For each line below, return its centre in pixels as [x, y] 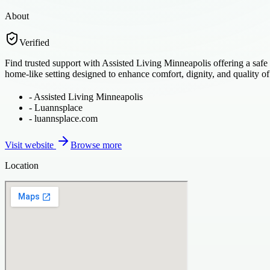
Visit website [30, 145]
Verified [34, 42]
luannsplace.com [66, 118]
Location [22, 165]
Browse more [96, 145]
